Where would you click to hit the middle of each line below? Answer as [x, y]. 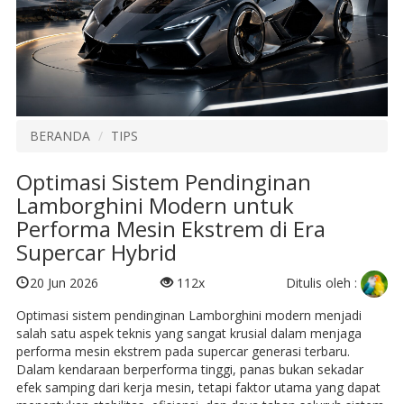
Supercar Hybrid [96, 252]
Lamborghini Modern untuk [155, 206]
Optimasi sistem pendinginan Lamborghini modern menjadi [188, 316]
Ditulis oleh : [324, 282]
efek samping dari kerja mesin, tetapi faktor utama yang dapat [198, 388]
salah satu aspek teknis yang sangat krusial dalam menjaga [188, 334]
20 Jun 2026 [64, 282]
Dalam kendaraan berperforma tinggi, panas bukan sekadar [189, 370]
